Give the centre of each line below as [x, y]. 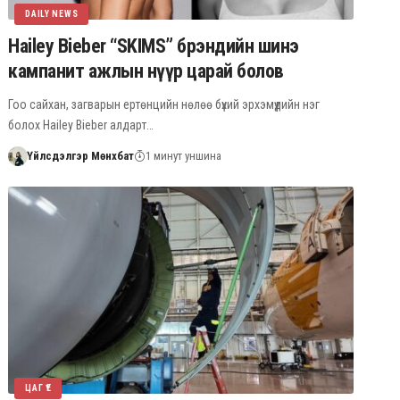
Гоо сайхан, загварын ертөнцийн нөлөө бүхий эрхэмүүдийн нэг [164, 104]
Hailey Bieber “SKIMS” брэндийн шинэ [154, 46]
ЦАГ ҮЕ [38, 387]
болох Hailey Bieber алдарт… [81, 125]
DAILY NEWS [52, 13]
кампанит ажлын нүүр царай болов [146, 71]
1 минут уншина [183, 155]
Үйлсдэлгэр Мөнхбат [80, 155]
